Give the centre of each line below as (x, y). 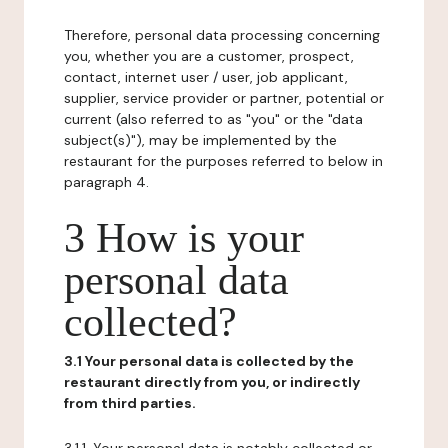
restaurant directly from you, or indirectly (212, 382)
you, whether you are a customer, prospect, (209, 56)
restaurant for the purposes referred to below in (223, 161)
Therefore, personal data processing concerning (222, 35)
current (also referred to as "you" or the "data (213, 119)
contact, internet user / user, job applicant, (206, 77)
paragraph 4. (106, 182)
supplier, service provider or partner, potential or (224, 98)
